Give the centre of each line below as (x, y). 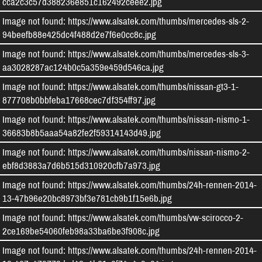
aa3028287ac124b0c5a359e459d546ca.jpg (83, 67)
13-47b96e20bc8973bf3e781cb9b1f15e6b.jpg (87, 198)
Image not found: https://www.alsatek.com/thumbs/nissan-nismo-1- (126, 119)
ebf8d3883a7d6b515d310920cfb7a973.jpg (81, 165)
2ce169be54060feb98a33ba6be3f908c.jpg (81, 231)
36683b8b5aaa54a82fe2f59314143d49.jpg (82, 132)
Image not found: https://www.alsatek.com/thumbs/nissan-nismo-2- (126, 152)
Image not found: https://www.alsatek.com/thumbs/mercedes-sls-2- (126, 21)
